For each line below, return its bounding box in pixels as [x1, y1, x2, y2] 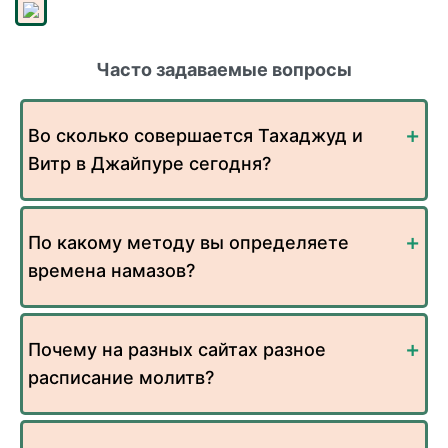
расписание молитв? [28, 367, 214, 389]
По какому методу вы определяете [28, 232, 349, 254]
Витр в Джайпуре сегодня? [28, 153, 271, 175]
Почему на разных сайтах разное [28, 339, 326, 361]
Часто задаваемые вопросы [96, 59, 352, 81]
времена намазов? [28, 260, 195, 282]
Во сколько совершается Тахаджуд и [28, 125, 363, 147]
